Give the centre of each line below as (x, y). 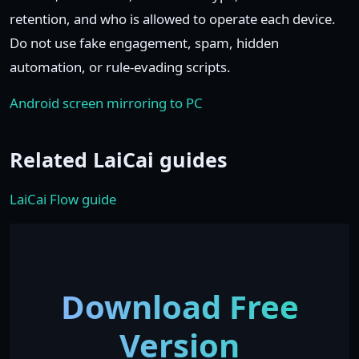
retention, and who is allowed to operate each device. (173, 19)
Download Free (179, 307)
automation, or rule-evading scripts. (120, 67)
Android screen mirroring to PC (106, 103)
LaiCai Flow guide (63, 199)
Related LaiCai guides (119, 159)
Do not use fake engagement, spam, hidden (144, 43)
